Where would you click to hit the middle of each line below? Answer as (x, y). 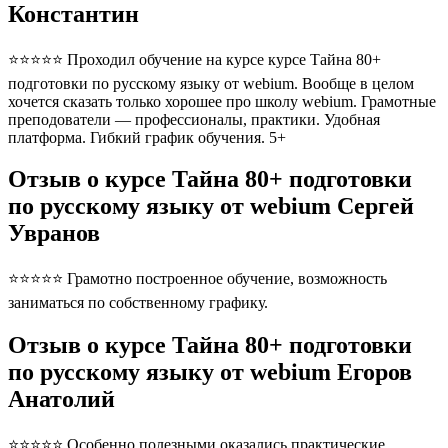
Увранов (54, 233)
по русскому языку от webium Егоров (210, 372)
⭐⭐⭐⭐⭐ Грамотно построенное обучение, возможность (197, 279)
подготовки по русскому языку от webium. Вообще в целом (211, 83)
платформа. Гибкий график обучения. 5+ (151, 137)
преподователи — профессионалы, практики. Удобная (194, 119)
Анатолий (61, 399)
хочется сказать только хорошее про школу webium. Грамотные (222, 101)
